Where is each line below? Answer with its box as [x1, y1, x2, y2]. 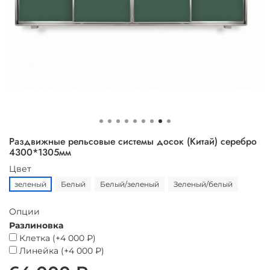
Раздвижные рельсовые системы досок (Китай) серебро [9, 134, 257, 149]
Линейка [19, 245, 61, 256]
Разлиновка [9, 219, 63, 231]
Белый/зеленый [100, 179, 159, 189]
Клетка [19, 232, 50, 243]
